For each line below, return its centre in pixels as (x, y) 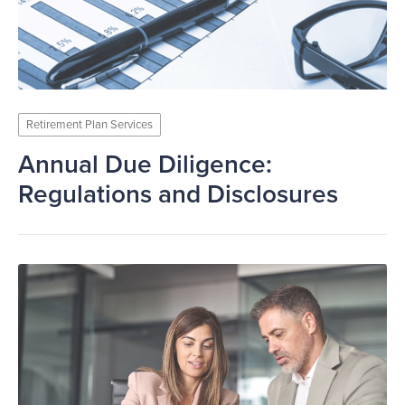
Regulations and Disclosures (178, 194)
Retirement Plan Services (89, 125)
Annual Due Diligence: (145, 165)
